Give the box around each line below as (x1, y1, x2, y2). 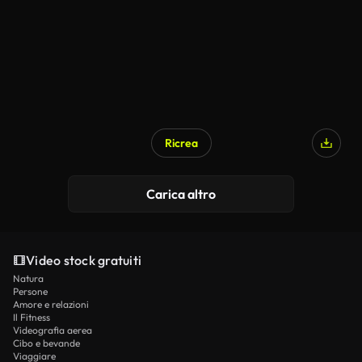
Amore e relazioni (13, 298, 89, 310)
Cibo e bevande (13, 337, 80, 349)
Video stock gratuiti (26, 252, 141, 268)
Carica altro (146, 186, 216, 202)
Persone (13, 285, 48, 297)
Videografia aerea (13, 324, 92, 336)
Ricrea (164, 136, 198, 150)
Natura (13, 272, 44, 284)
